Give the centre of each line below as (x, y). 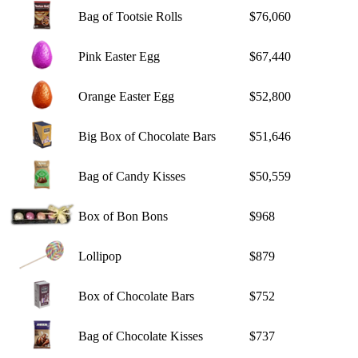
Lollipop (100, 256)
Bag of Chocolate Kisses (141, 336)
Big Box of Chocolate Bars (147, 136)
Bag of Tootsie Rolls (130, 16)
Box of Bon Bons (123, 216)
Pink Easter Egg (119, 56)
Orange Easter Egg (126, 96)
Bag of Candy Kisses (132, 176)
